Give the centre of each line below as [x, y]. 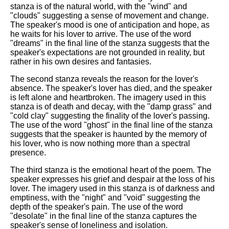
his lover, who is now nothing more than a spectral [100, 143]
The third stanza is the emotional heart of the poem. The [111, 170]
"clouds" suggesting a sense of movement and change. [109, 15]
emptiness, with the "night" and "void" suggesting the [105, 197]
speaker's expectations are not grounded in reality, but [107, 52]
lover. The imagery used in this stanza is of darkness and [112, 188]
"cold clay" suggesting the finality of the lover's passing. [110, 116]
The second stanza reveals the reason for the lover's [104, 79]
